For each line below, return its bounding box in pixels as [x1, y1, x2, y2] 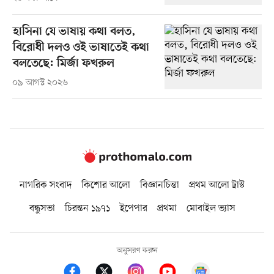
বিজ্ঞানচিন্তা [140, 179, 179, 193]
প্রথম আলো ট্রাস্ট [189, 179, 245, 193]
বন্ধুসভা [29, 202, 55, 216]
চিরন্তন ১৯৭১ [64, 202, 110, 216]
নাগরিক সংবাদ [20, 179, 72, 193]
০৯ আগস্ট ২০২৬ [12, 76, 68, 89]
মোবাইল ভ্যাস [186, 202, 235, 216]
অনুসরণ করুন [116, 245, 158, 256]
